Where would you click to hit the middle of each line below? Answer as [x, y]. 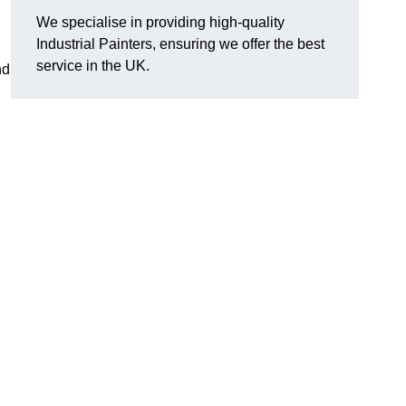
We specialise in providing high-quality [160, 23]
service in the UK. [93, 66]
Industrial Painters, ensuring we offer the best [180, 44]
